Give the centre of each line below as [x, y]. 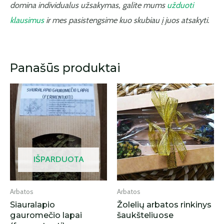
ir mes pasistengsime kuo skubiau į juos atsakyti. [126, 20]
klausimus [27, 20]
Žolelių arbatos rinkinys [164, 204]
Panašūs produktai [65, 67]
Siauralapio [32, 204]
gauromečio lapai [46, 215]
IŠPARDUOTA [58, 159]
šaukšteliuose [145, 215]
